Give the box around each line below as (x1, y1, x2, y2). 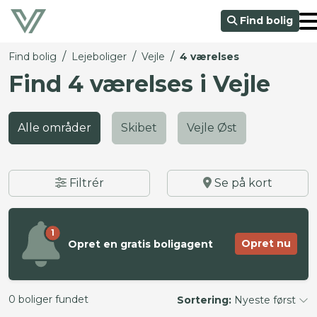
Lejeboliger (71, 50, 127, 63)
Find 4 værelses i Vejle (8, 70, 270, 98)
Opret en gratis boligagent (68, 237, 213, 250)
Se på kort (212, 176, 272, 190)
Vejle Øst (187, 121, 237, 134)
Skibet (121, 121, 157, 134)
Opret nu (241, 237, 291, 250)
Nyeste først (234, 293, 296, 306)
